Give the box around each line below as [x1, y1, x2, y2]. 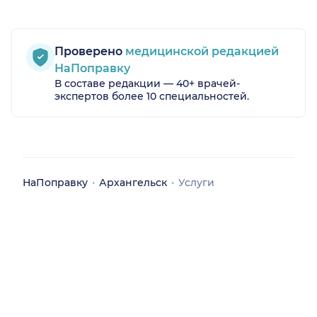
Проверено [54, 45, 122, 59]
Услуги [178, 176, 214, 190]
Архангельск [99, 176, 167, 190]
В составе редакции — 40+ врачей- [54, 77, 240, 91]
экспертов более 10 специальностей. [54, 90, 249, 103]
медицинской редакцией [122, 45, 279, 59]
